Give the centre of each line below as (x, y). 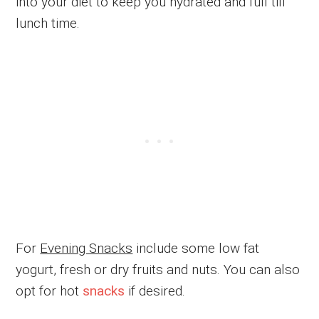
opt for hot (49, 291)
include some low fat (196, 248)
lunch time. (48, 23)
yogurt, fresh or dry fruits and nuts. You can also (158, 269)
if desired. (155, 291)
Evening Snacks (87, 248)
